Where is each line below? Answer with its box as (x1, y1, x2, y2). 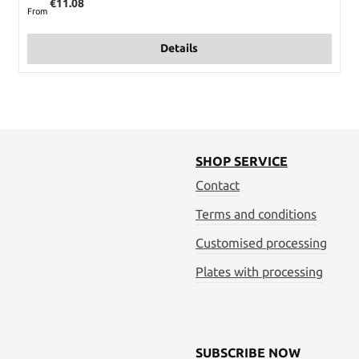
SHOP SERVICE (196, 154, 288, 168)
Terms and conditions (196, 207, 317, 221)
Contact (196, 178, 240, 192)
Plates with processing (196, 264, 323, 279)
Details (160, 42, 199, 55)
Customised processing (196, 236, 327, 250)
